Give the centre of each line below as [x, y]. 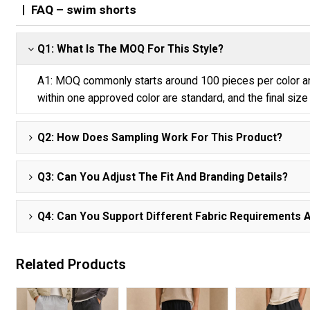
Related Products [71, 264]
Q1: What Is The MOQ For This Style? [131, 49]
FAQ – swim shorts [84, 10]
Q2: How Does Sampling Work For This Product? [160, 138]
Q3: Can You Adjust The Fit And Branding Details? [163, 177]
